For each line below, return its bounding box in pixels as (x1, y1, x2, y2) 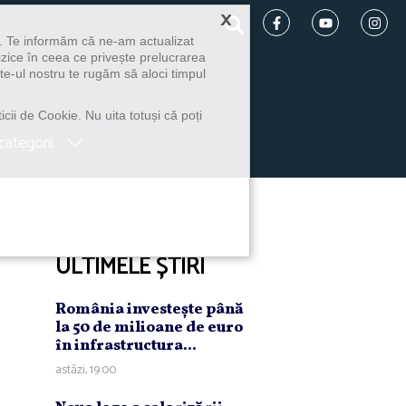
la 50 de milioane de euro (55, 316, 243, 338)
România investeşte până (55, 298, 244, 320)
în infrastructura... (55, 334, 197, 356)
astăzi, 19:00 (55, 359, 116, 381)
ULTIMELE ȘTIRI (55, 247, 205, 286)
